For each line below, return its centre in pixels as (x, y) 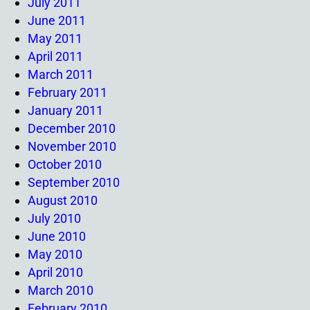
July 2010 (54, 218)
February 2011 (67, 92)
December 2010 (72, 128)
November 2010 (72, 146)
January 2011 (65, 110)
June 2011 (57, 20)
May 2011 (55, 38)
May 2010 (55, 254)
